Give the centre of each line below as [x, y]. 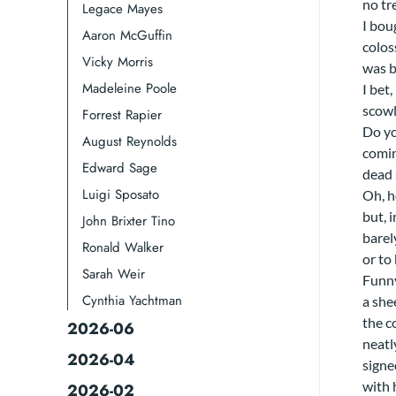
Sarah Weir [114, 274]
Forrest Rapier [122, 115]
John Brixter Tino [129, 221]
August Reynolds [129, 141]
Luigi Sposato [121, 194]
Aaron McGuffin [127, 35]
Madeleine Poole [129, 88]
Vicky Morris [118, 62]
